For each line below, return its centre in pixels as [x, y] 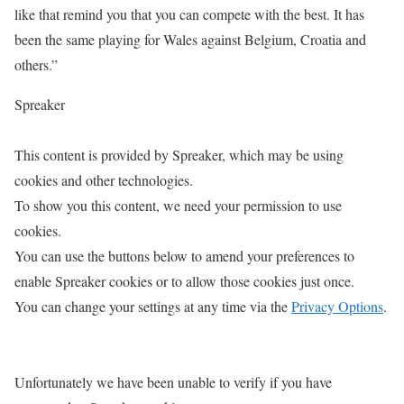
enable [35, 280]
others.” [36, 64]
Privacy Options [337, 306]
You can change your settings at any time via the [153, 306]
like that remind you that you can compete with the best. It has [189, 14]
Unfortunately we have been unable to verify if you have [173, 381]
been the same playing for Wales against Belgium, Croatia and [190, 39]
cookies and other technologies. [104, 179]
